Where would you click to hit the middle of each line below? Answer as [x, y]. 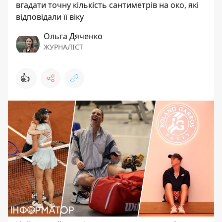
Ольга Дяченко [73, 36]
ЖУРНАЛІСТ [63, 47]
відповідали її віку [50, 17]
